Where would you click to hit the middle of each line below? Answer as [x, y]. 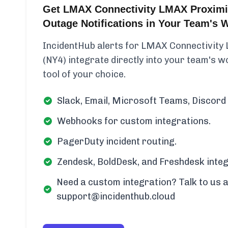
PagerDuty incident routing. [117, 141]
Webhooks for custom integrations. [134, 121]
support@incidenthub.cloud [116, 196]
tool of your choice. [84, 74]
